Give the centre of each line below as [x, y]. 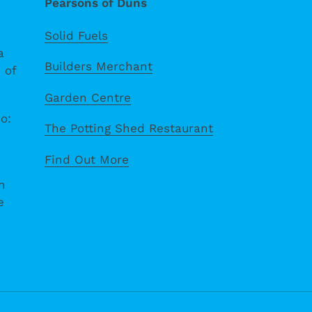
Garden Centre [87, 97]
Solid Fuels [76, 36]
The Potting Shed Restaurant [128, 128]
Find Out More [86, 159]
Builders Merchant [98, 67]
